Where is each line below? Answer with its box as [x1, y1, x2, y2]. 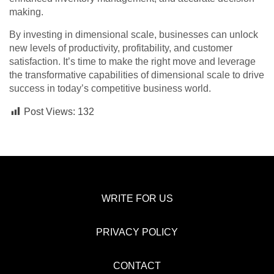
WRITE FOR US [101, 193, 173, 204]
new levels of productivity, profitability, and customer [9, 43, 232, 54]
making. [9, 7, 43, 18]
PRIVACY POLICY [96, 227, 178, 238]
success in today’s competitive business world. [9, 83, 211, 94]
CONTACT [113, 261, 161, 272]
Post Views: [24, 106, 75, 117]
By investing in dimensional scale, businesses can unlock [9, 29, 258, 40]
